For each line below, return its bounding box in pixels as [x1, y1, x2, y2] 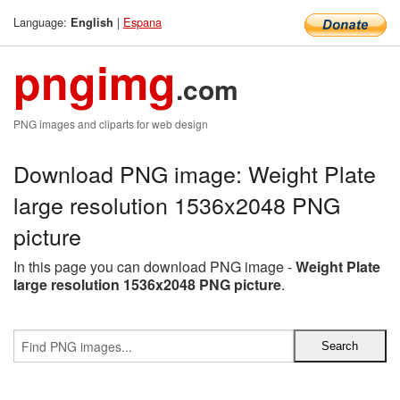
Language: [13, 13, 71, 30]
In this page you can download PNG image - [13, 256, 296, 277]
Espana [123, 13, 162, 30]
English [71, 14, 113, 30]
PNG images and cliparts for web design [13, 116, 208, 131]
